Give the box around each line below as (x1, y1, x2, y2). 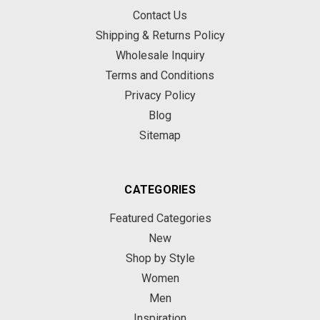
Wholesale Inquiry (115, 49, 205, 62)
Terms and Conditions (106, 69, 214, 82)
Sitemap (139, 129, 181, 142)
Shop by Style (125, 251, 195, 265)
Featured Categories (109, 211, 211, 225)
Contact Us (133, 9, 187, 22)
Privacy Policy (124, 89, 196, 102)
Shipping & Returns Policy (95, 29, 225, 42)
